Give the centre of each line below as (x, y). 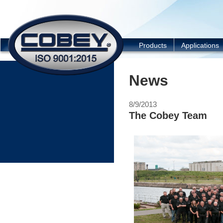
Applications (200, 45)
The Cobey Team (168, 115)
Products (153, 45)
